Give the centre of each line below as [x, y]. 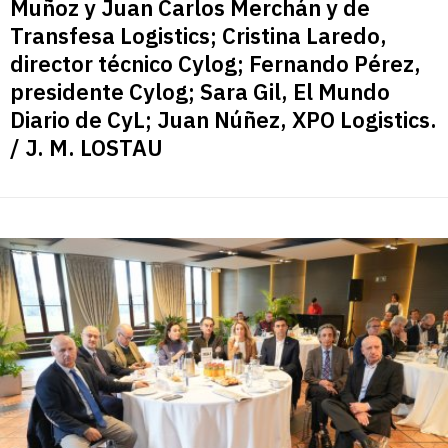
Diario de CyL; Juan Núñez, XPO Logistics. [223, 120]
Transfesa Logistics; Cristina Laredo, [198, 36]
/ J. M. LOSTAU [86, 148]
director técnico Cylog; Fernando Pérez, [215, 64]
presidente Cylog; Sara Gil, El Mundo [200, 92]
